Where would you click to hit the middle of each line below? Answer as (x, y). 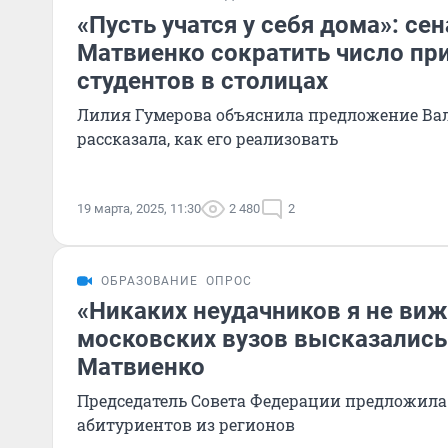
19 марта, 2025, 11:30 (139, 208)
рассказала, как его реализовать (207, 138)
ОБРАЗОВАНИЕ (149, 281)
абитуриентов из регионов (186, 424)
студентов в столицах (202, 81)
